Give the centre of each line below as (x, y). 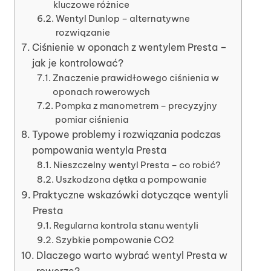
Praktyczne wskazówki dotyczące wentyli (131, 194)
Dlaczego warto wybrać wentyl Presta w (132, 255)
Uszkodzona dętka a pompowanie (131, 179)
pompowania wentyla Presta (100, 150)
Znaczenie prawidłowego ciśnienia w (135, 77)
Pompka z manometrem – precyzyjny (136, 105)
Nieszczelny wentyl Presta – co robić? (137, 165)
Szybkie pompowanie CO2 (115, 240)
